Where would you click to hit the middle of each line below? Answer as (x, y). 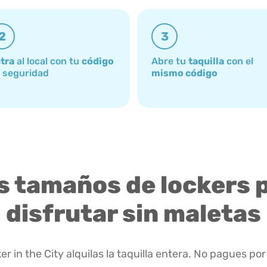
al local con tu (48, 61)
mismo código (184, 73)
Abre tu (170, 61)
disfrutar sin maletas (133, 213)
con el (239, 61)
